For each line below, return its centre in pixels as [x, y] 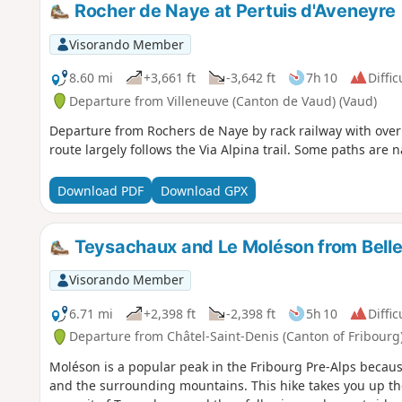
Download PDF [100, 190]
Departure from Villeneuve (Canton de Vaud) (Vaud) [223, 100]
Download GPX [204, 190]
